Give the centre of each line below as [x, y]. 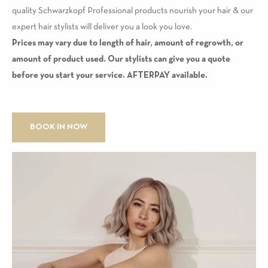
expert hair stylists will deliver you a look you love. [102, 27]
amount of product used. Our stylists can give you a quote [121, 59]
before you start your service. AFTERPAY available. [110, 75]
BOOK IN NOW [59, 127]
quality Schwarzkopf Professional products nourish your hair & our [133, 11]
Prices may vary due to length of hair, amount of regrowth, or [128, 43]
